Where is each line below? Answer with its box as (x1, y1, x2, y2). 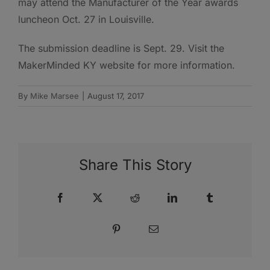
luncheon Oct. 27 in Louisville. (18, 13, 154, 25)
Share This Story (78, 156, 192, 174)
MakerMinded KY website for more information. (18, 58, 235, 71)
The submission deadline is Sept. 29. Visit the (18, 42, 224, 54)
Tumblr (214, 192, 242, 202)
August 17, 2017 (87, 90, 144, 101)
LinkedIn (177, 192, 212, 202)
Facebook (64, 192, 102, 202)
